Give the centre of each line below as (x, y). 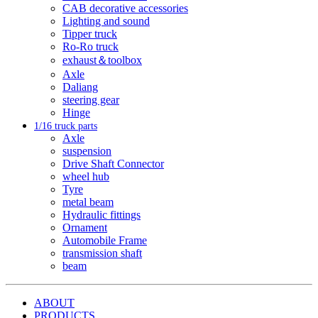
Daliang (80, 87)
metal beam (88, 202)
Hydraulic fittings (102, 215)
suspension (87, 151)
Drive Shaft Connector (113, 164)
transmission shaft (102, 253)
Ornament (85, 228)
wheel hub (86, 177)
